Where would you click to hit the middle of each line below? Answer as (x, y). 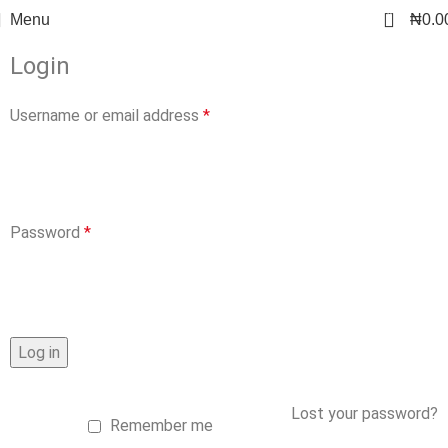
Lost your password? (364, 413)
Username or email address (106, 115)
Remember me (161, 425)
